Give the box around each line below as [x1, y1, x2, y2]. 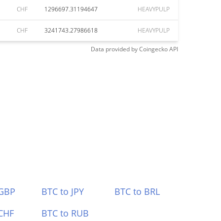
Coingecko [139, 45, 168, 53]
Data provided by [91, 45, 138, 53]
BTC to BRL [114, 185, 160, 197]
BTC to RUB [41, 207, 89, 219]
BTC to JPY [41, 185, 84, 197]
